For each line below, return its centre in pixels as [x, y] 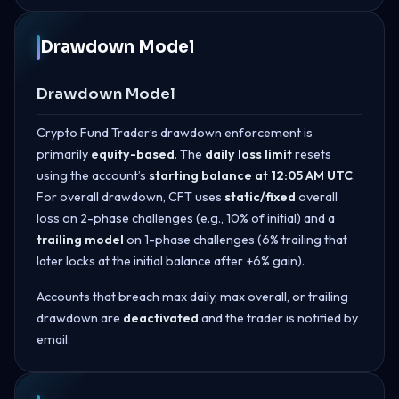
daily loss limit [248, 154]
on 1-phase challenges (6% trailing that [236, 239]
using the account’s [93, 175]
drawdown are [80, 318]
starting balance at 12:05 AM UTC [251, 175]
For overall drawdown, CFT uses [130, 196]
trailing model [80, 239]
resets [312, 154]
